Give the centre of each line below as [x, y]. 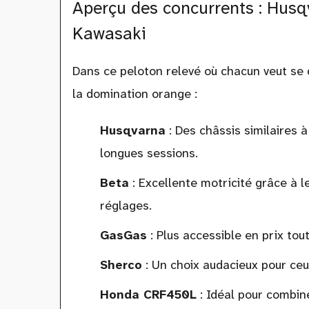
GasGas [123, 236]
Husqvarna [132, 131]
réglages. [126, 206]
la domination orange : [134, 94]
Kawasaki [109, 34]
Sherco [121, 265]
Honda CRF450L [148, 295]
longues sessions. [149, 153]
